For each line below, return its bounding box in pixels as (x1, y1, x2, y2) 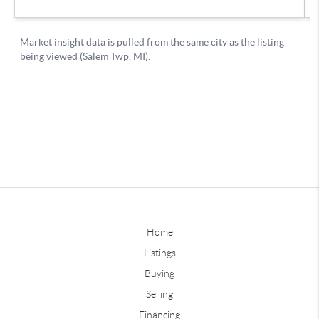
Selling (146, 288, 173, 300)
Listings (143, 246, 176, 258)
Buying (145, 267, 174, 279)
